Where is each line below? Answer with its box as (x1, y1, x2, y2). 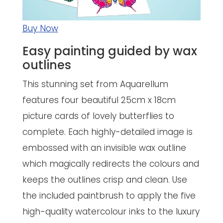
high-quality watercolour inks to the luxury (22, 206, 200, 218)
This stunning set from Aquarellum (22, 78, 168, 91)
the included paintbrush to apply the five (22, 190, 196, 202)
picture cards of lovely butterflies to (22, 110, 174, 122)
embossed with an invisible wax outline (22, 142, 186, 154)
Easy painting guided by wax (22, 43, 197, 60)
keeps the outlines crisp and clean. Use (22, 174, 187, 186)
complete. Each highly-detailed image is (22, 126, 193, 138)
